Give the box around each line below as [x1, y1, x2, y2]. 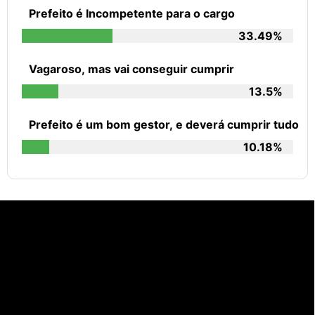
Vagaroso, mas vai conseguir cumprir [29, 62, 234, 77]
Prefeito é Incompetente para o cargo [29, 6, 235, 21]
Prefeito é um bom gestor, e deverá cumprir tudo [29, 117, 299, 132]
